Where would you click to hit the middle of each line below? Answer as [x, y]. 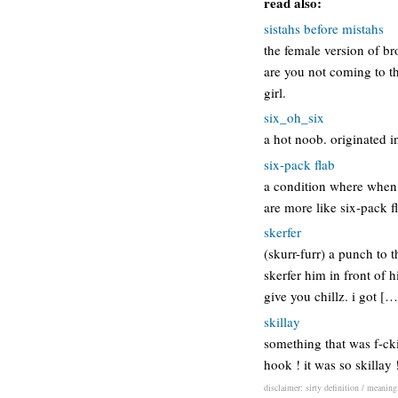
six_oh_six [294, 117]
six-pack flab [299, 164]
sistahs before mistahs [324, 28]
